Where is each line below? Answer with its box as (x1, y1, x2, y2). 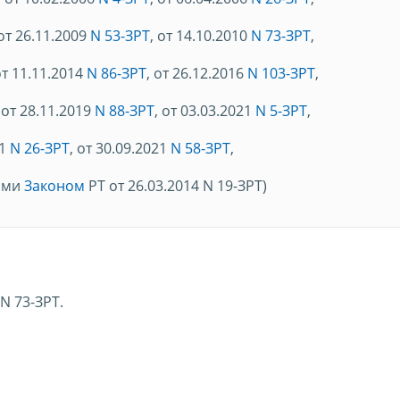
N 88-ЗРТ (94, 100, 154, 121)
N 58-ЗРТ (171, 137, 230, 158)
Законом (23, 175, 85, 196)
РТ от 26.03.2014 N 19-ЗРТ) (84, 175, 267, 196)
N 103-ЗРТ (246, 62, 315, 83)
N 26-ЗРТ (10, 137, 70, 158)
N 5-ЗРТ (254, 100, 307, 121)
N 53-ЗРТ (90, 25, 150, 46)
